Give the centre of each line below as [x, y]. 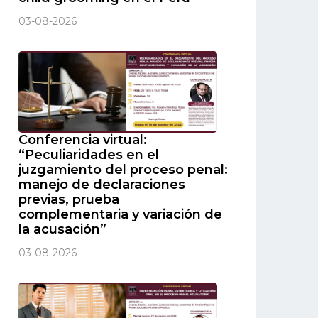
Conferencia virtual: [83, 140]
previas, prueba [69, 200]
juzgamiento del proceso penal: [123, 170]
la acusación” [62, 230]
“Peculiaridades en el [89, 155]
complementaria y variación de [120, 215]
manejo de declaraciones [102, 185]
